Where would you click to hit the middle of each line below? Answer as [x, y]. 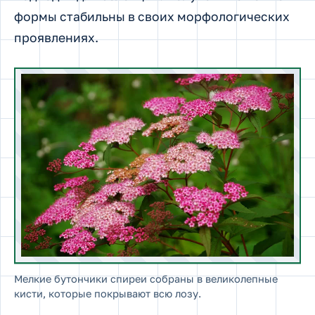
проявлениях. [56, 38]
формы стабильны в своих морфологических [152, 17]
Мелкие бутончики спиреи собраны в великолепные [146, 278]
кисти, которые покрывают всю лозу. [108, 293]
